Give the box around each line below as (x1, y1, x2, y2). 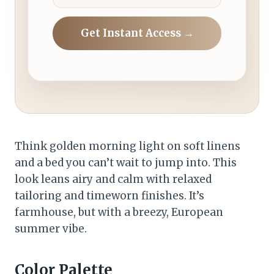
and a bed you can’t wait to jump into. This (15, 156, 237, 170)
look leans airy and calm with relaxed (15, 172, 212, 187)
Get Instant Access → (80, 26, 194, 40)
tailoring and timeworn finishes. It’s (15, 189, 204, 203)
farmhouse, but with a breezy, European (15, 206, 223, 220)
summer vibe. (15, 222, 87, 236)
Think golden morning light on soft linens (15, 139, 240, 154)
